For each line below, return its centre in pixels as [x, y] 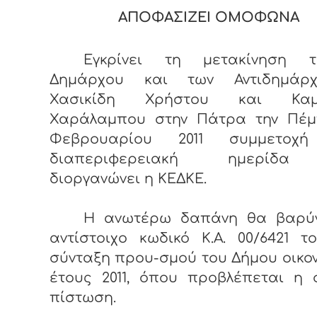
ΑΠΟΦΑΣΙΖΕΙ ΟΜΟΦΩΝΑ [208, 18]
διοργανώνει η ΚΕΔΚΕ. [128, 179]
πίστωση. [83, 298]
